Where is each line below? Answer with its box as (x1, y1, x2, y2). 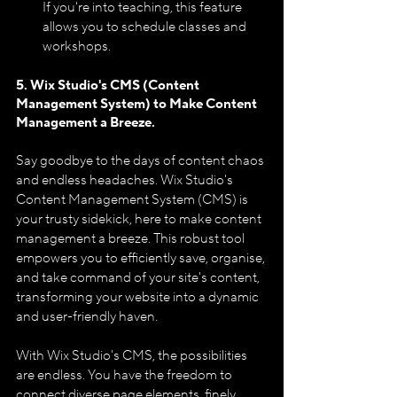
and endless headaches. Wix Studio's (16, 171, 236, 189)
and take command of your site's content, (16, 269, 262, 286)
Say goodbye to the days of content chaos (16, 152, 267, 169)
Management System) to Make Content (16, 95, 260, 113)
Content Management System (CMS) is (16, 191, 251, 208)
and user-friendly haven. (16, 307, 158, 325)
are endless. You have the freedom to (16, 366, 235, 384)
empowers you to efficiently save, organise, (16, 249, 268, 267)
